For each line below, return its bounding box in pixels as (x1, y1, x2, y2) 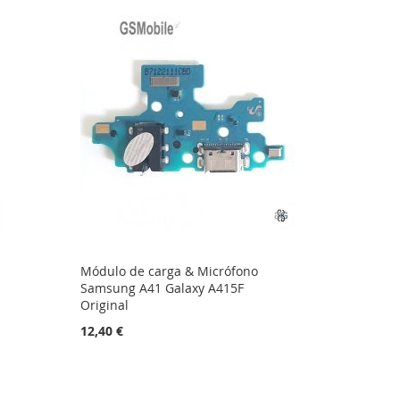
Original (79, 296, 129, 314)
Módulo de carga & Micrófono (79, 262, 258, 280)
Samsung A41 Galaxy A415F (79, 279, 244, 297)
